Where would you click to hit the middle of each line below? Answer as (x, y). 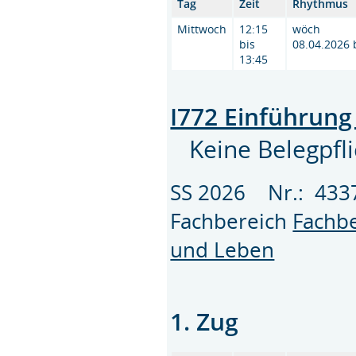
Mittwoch (202, 29)
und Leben (222, 249)
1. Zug (205, 321)
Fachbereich (232, 221)
